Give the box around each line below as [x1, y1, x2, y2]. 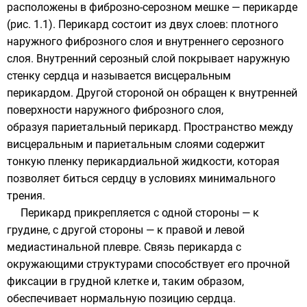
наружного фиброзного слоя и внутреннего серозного [7, 35, 284, 48]
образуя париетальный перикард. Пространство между [7, 121, 293, 134]
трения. [7, 189, 45, 202]
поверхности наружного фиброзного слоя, [7, 103, 223, 116]
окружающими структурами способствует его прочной [7, 258, 290, 271]
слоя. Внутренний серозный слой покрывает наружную [7, 52, 290, 65]
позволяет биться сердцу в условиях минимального [7, 172, 275, 185]
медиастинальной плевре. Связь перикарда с [7, 241, 241, 254]
